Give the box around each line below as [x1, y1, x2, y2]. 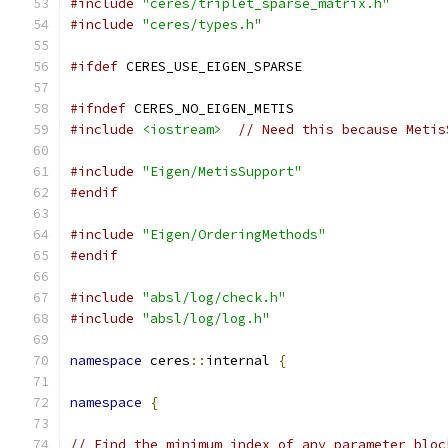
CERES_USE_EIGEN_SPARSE [118, 58, 302, 75]
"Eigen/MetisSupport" [142, 163, 302, 180]
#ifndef [70, 100, 126, 117]
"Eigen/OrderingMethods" [142, 226, 326, 243]
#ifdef [70, 58, 118, 75]
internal [206, 352, 278, 369]
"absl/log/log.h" [142, 310, 270, 327]
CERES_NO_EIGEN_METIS [126, 100, 294, 117]
